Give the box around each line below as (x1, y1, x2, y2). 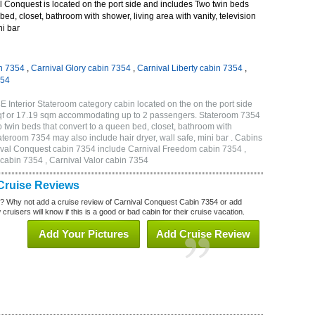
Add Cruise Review (156, 228, 250, 240)
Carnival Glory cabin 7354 (31, 63, 131, 73)
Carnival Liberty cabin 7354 (137, 63, 243, 73)
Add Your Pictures (39, 228, 129, 240)
